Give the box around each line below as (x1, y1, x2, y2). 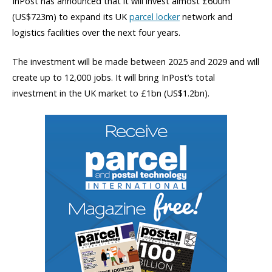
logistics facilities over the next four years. (12, 26, 180, 38)
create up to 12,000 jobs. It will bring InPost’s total (12, 71, 215, 83)
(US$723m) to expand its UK (12, 10, 129, 22)
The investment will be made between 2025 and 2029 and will (12, 55, 259, 67)
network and (180, 10, 233, 22)
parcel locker (129, 10, 180, 22)
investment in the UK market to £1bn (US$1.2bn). (12, 87, 209, 99)
